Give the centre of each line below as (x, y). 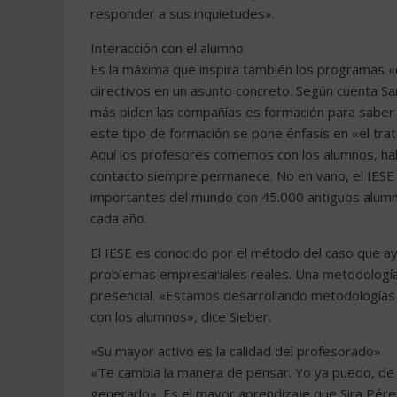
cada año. (119, 218)
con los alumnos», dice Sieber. (181, 316)
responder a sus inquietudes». (183, 13)
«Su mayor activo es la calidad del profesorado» (236, 351)
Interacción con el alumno (167, 48)
